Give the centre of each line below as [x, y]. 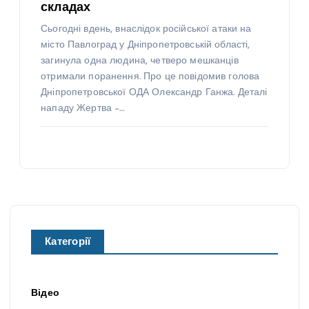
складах [66, 8]
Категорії [68, 243]
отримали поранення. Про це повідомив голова [150, 77]
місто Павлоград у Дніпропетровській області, [146, 45]
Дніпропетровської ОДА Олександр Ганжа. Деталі [154, 92]
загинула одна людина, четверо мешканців [140, 61]
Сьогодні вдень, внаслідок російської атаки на [146, 29]
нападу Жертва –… [83, 108]
